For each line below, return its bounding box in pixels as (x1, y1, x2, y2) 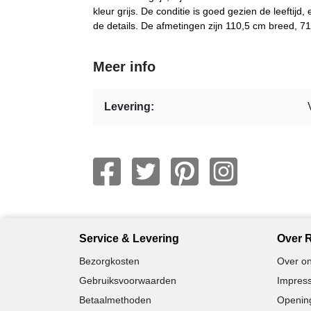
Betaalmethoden (79, 294, 151, 305)
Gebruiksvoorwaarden (79, 274, 176, 286)
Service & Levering (79, 232, 179, 244)
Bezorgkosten (79, 255, 140, 267)
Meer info (93, 58, 155, 74)
